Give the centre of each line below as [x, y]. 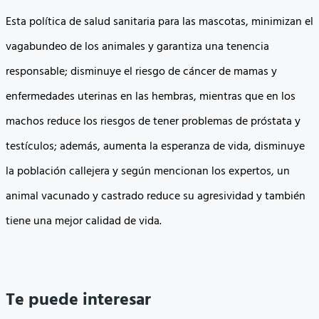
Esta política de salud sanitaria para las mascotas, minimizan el [159, 22]
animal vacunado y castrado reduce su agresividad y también [156, 197]
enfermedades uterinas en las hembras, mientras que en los [151, 97]
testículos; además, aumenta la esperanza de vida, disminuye [155, 147]
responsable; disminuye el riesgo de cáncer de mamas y [141, 72]
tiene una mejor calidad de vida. [84, 222]
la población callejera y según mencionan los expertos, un [148, 172]
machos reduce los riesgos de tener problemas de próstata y [153, 122]
